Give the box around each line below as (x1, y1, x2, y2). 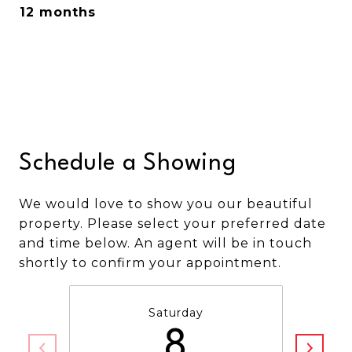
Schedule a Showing (19, 152, 236, 175)
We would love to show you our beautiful (19, 196, 313, 211)
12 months (20, 5, 96, 20)
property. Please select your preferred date (19, 216, 326, 231)
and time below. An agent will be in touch (19, 236, 312, 251)
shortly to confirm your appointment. (19, 255, 281, 270)
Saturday (148, 306, 203, 320)
